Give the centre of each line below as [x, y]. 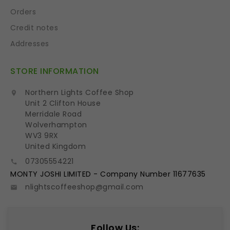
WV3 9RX [42, 136]
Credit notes [34, 28]
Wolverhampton [56, 125]
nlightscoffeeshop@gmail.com [84, 187]
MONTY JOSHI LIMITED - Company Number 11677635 [108, 174]
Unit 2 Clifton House [63, 103]
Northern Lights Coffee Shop [80, 93]
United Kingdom [55, 147]
